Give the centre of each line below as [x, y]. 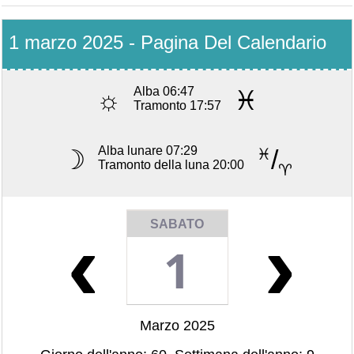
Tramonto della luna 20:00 [171, 165]
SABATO [177, 224]
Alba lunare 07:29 [148, 151]
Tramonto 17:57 [177, 105]
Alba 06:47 [164, 91]
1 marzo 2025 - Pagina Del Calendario [168, 42]
